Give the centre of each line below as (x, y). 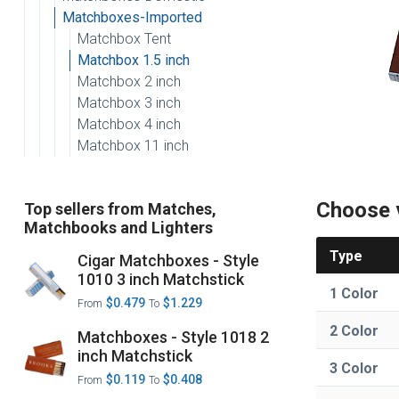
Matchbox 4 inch (129, 124)
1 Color (354, 293)
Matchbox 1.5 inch (133, 60)
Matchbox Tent (124, 39)
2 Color (354, 330)
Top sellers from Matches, (120, 209)
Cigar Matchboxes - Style (169, 261)
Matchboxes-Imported (132, 17)
